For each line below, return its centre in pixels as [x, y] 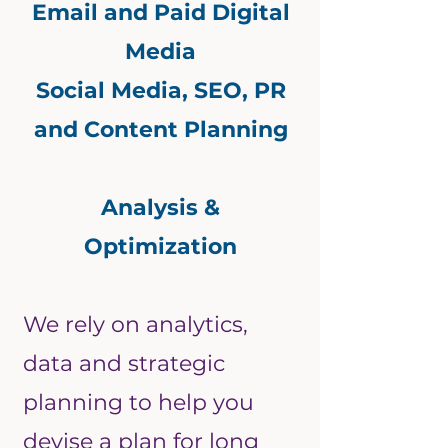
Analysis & [160, 208]
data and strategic [124, 364]
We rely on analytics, [135, 325]
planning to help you [138, 403]
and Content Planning [160, 130]
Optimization [160, 247]
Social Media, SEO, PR [160, 91]
